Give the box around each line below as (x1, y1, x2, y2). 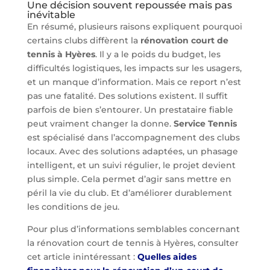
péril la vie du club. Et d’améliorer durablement (27, 187, 232, 199)
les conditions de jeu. (27, 201, 119, 213)
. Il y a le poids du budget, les (95, 49, 221, 60)
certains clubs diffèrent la (27, 35, 140, 46)
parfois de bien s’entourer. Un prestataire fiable (27, 104, 233, 116)
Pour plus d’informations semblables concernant (27, 224, 240, 235)
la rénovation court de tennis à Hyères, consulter (27, 237, 239, 249)
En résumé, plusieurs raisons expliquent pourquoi (27, 21, 242, 33)
